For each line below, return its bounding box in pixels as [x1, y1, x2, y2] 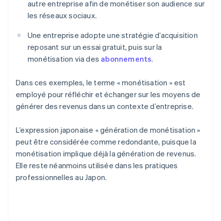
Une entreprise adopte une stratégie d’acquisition [28, 30, 198, 40]
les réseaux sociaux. [28, 10, 97, 21]
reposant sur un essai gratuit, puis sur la [28, 42, 162, 52]
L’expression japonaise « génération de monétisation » [16, 125, 201, 135]
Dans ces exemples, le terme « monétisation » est [16, 77, 186, 88]
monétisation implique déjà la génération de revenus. [16, 148, 196, 159]
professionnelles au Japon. [16, 172, 107, 183]
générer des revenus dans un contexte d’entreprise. [16, 101, 194, 111]
